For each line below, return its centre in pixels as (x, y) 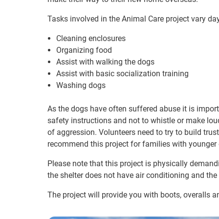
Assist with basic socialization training (122, 74)
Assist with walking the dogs (105, 62)
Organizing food (84, 50)
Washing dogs (81, 85)
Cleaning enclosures (91, 38)
